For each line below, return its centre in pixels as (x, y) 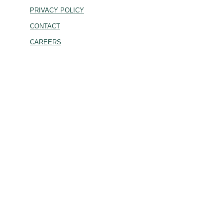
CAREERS (46, 42)
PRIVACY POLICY (57, 10)
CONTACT (45, 26)
